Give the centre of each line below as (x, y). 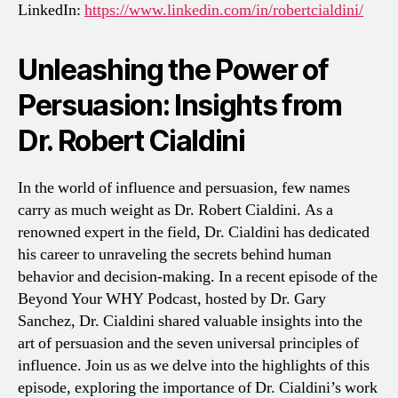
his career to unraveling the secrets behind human (175, 255)
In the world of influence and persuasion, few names (184, 188)
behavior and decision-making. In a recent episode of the (198, 277)
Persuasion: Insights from (180, 106)
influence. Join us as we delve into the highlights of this (194, 366)
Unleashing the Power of (173, 70)
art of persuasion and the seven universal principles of (188, 344)
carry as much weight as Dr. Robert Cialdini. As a (175, 211)
